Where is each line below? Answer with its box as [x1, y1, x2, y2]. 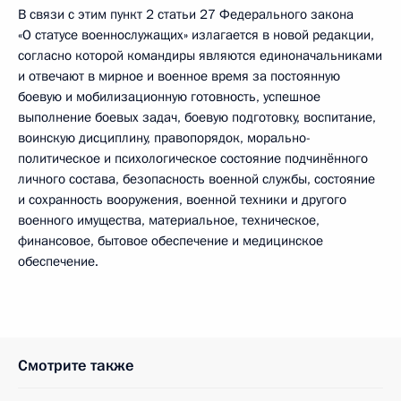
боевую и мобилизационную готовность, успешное [18, 88, 320, 106]
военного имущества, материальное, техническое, [18, 211, 320, 229]
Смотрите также [18, 355, 134, 376]
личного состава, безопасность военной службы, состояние [18, 170, 375, 188]
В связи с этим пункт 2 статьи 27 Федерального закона [18, 5, 354, 23]
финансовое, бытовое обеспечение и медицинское [18, 232, 323, 250]
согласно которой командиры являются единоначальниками [18, 47, 382, 64]
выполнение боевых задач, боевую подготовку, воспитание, [18, 108, 376, 126]
